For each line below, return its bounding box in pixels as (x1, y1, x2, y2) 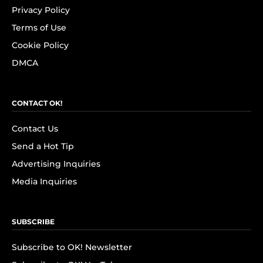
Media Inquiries (12, 176, 77, 187)
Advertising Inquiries (12, 159, 100, 169)
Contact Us (12, 123, 58, 134)
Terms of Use (12, 22, 66, 33)
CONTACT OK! (12, 99, 62, 107)
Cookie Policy (12, 40, 69, 50)
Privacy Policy (12, 5, 70, 15)
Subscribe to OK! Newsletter (12, 242, 132, 252)
